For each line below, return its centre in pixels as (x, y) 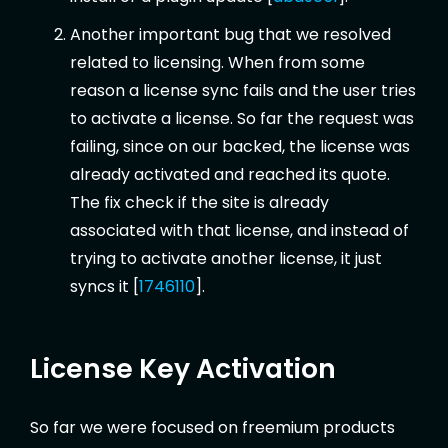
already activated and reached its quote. (230, 174)
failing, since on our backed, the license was (240, 146)
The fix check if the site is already (199, 202)
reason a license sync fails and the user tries (243, 90)
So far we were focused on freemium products (212, 428)
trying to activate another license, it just (226, 258)
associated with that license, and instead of (239, 230)
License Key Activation (183, 368)
